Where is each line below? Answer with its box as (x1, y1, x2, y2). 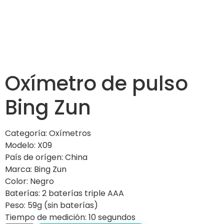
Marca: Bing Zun (5, 163, 66, 175)
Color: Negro (5, 175, 54, 187)
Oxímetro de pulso (5, 69, 188, 97)
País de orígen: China (5, 151, 87, 163)
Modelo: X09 (5, 139, 52, 151)
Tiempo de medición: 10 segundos (5, 211, 135, 223)
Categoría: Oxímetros (5, 127, 91, 139)
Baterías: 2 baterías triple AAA (5, 187, 124, 199)
